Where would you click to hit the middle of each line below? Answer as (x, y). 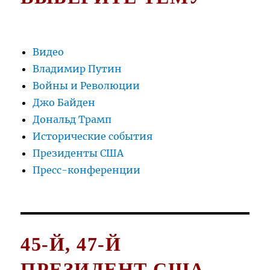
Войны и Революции (86, 86)
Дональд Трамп (72, 120)
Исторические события (93, 137)
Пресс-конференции (87, 170)
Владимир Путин (77, 69)
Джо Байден (64, 103)
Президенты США (78, 153)
